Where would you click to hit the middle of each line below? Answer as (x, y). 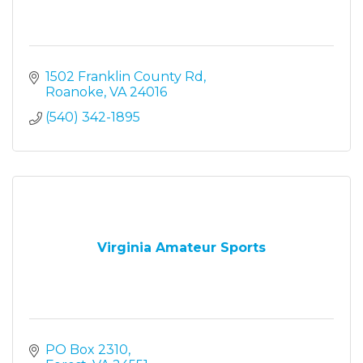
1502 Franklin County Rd (124, 76)
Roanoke (75, 92)
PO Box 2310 (87, 349)
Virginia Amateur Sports (181, 247)
